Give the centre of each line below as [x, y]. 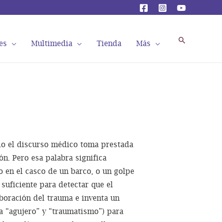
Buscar [191, 40]
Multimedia [52, 43]
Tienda [109, 43]
